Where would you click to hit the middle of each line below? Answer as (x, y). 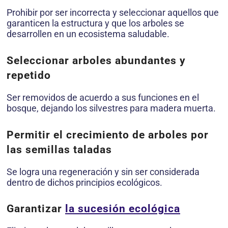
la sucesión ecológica (123, 209)
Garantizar (36, 209)
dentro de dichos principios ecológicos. (84, 182)
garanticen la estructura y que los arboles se (95, 23)
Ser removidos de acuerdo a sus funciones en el (103, 97)
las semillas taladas (59, 149)
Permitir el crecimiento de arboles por (108, 135)
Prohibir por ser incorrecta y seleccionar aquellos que (113, 12)
